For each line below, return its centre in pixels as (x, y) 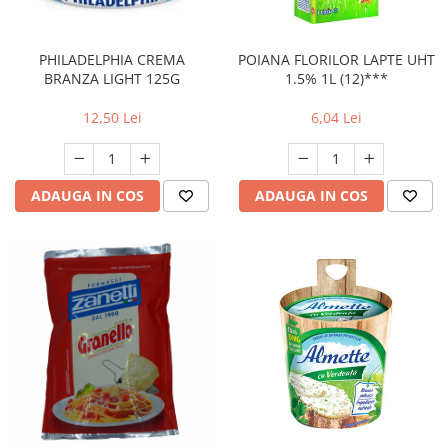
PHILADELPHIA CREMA (112, 60)
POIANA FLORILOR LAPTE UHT (336, 60)
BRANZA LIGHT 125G (112, 79)
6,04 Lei (336, 118)
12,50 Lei (112, 118)
